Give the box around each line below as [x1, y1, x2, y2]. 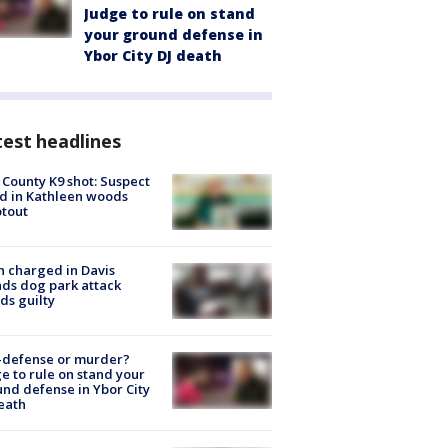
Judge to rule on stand [84, 3, 255, 23]
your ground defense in [84, 24, 263, 44]
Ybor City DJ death [84, 45, 222, 65]
